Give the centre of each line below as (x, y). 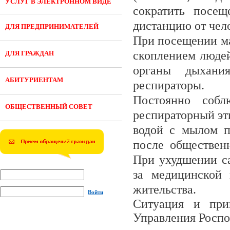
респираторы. (169, 85)
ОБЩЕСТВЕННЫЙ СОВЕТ (49, 107)
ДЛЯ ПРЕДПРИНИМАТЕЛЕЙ (52, 26)
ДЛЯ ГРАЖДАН (30, 53)
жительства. (165, 189)
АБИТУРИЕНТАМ (34, 80)
